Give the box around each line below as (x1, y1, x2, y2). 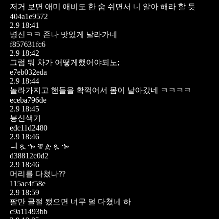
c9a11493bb (10, 207, 47, 216)
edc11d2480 (10, 123, 47, 132)
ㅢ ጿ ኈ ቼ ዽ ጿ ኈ (10, 141, 69, 150)
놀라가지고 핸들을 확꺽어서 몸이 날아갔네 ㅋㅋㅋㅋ (10, 86, 192, 94)
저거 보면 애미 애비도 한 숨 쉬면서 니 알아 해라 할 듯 (10, 2, 196, 11)
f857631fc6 (10, 40, 45, 48)
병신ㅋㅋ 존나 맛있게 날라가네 (10, 30, 117, 39)
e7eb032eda (10, 67, 47, 76)
